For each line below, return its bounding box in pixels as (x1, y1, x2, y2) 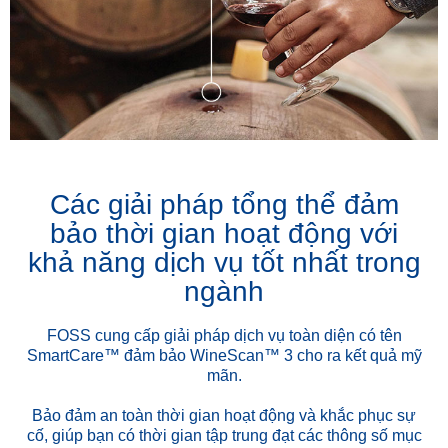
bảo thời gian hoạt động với (50, 217, 398, 249)
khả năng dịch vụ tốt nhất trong (27, 246, 421, 278)
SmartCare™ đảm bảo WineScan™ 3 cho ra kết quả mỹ (26, 346, 422, 364)
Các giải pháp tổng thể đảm (49, 188, 399, 220)
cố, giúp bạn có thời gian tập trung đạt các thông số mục (26, 426, 422, 444)
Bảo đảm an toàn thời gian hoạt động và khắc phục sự (32, 406, 416, 424)
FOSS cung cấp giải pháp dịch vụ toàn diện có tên (46, 326, 402, 344)
